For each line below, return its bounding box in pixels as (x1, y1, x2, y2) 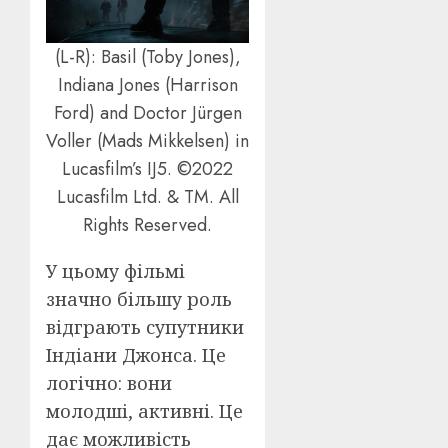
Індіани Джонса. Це (46, 343, 226, 368)
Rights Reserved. (83, 212, 213, 239)
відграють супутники (46, 315, 244, 340)
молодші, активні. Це (46, 399, 243, 424)
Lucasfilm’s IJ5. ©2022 (62, 156, 234, 183)
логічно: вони (46, 371, 172, 396)
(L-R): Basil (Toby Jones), (54, 44, 241, 71)
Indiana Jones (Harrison (57, 72, 238, 99)
